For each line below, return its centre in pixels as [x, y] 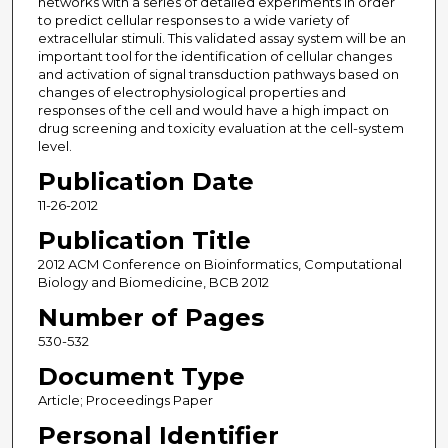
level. [54, 146]
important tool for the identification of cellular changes [214, 56]
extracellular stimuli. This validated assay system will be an [221, 38]
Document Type [141, 377]
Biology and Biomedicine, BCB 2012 [153, 282]
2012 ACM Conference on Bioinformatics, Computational [219, 264]
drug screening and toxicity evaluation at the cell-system [220, 128]
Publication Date [145, 182]
